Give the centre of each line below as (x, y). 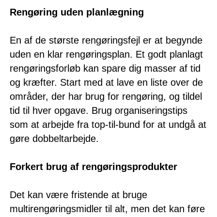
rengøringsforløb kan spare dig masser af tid (105, 68)
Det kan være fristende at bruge (78, 194)
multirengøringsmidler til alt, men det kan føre (107, 209)
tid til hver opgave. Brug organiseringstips (99, 110)
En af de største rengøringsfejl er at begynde (106, 40)
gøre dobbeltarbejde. (54, 138)
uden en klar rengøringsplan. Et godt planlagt (106, 54)
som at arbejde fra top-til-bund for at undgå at (108, 124)
